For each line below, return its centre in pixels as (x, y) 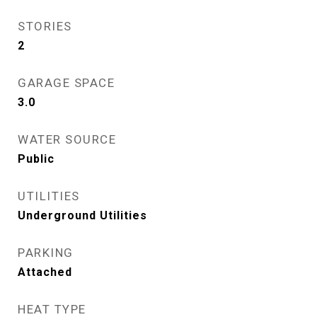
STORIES (45, 26)
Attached (45, 272)
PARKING (46, 253)
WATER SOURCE (67, 139)
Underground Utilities (82, 215)
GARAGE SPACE (66, 83)
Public (36, 159)
